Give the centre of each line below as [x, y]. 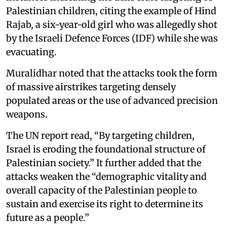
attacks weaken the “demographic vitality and [106, 176]
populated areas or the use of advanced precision [112, 100]
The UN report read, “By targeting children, [100, 135]
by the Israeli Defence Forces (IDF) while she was [112, 38]
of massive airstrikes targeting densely [91, 87]
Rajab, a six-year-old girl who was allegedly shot [112, 24]
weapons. [27, 114]
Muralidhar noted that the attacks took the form [112, 73]
